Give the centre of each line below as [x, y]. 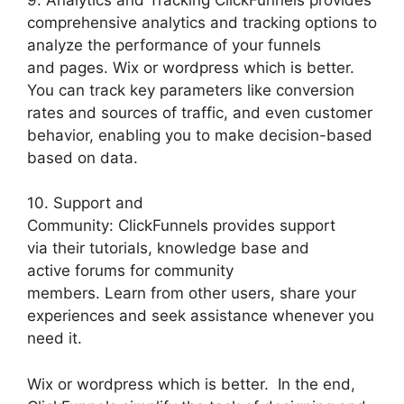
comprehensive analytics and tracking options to [202, 22]
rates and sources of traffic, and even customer [200, 112]
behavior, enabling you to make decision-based [200, 135]
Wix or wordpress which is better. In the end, [191, 384]
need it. [55, 339]
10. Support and [85, 203]
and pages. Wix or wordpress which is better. [193, 67]
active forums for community [130, 271]
